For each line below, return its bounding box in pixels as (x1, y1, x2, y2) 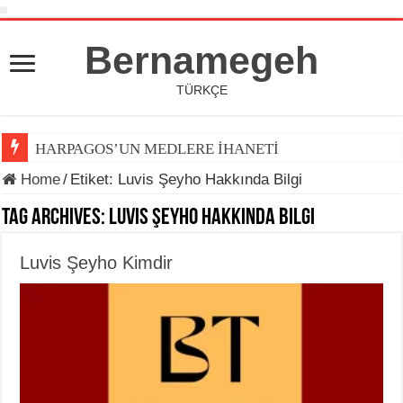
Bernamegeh (85, 39, 318, 82)
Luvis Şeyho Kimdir (20, 253, 174, 273)
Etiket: (70, 171, 119, 188)
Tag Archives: (2, 206, 110, 230)
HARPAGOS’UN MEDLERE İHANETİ (35, 140, 280, 157)
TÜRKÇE (175, 83, 228, 97)
